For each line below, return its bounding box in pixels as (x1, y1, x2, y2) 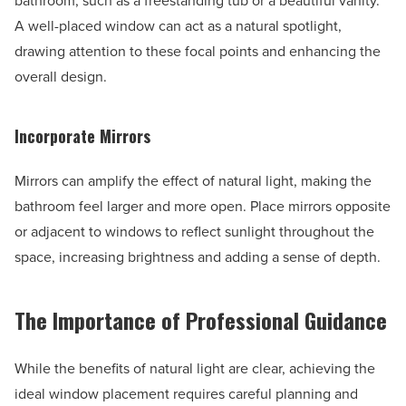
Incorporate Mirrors (14, 124, 150, 149)
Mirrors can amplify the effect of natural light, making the (14, 170, 372, 192)
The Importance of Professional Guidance (14, 304, 387, 337)
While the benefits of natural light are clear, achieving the (14, 358, 375, 380)
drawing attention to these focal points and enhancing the (14, 41, 381, 63)
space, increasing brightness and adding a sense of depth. (14, 246, 381, 268)
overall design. (14, 66, 107, 88)
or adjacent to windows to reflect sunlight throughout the (14, 221, 374, 243)
